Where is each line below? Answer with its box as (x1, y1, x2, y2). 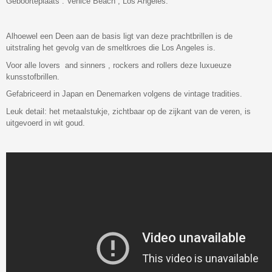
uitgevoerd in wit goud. (6, 118, 85, 128)
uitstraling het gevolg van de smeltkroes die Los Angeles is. (6, 42, 216, 52)
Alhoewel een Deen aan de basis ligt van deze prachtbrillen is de (6, 31, 233, 41)
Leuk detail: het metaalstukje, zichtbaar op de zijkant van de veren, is (6, 107, 251, 117)
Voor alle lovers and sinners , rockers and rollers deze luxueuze (6, 60, 231, 70)
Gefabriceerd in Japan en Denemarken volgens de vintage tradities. (6, 89, 242, 99)
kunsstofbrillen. (6, 72, 59, 81)
